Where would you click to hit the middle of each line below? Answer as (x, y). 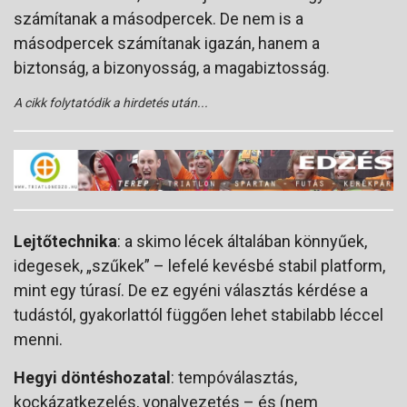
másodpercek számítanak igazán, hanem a (167, 44)
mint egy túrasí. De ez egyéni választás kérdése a (191, 290)
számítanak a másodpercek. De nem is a (159, 19)
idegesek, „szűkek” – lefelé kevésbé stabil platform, (199, 265)
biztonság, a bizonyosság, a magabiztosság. (172, 68)
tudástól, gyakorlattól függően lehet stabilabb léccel (199, 314)
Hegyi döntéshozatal (92, 377)
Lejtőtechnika (65, 241)
